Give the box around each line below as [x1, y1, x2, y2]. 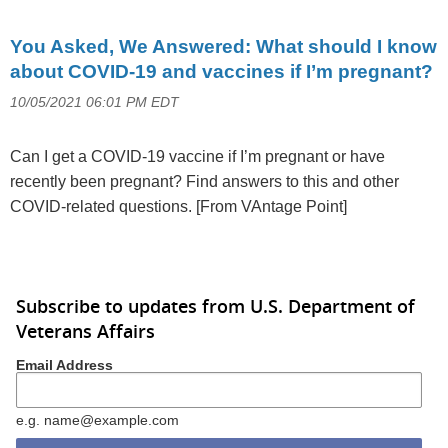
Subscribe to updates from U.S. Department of [16, 294, 415, 319]
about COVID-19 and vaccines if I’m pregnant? [10, 61, 433, 83]
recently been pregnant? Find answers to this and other [10, 173, 399, 191]
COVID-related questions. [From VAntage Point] [10, 198, 347, 216]
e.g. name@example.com [16, 412, 179, 428]
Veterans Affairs [16, 319, 155, 344]
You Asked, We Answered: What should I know [10, 36, 437, 58]
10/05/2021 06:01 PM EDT [10, 93, 179, 110]
